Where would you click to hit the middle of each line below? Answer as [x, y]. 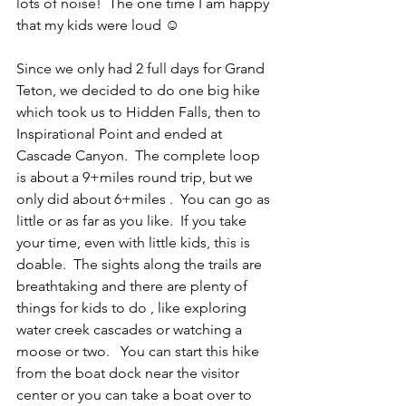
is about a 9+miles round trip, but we [136, 177]
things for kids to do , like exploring [135, 307]
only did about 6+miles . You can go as [145, 198]
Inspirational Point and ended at [121, 133]
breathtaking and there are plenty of [134, 285]
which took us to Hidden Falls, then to [140, 111]
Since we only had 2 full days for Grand [142, 68]
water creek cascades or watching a [131, 329]
